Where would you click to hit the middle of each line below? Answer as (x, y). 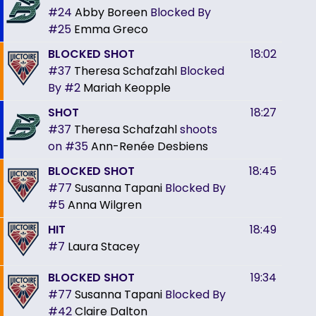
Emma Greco (111, 29)
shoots (199, 129)
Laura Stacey (104, 246)
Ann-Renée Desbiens (150, 146)
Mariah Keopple (127, 87)
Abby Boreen (111, 12)
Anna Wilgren (105, 205)
